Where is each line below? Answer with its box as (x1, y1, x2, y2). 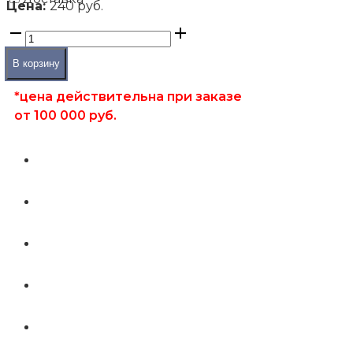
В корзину (13, 57, 60, 69)
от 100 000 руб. (14, 107, 117, 123)
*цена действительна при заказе (14, 88, 242, 104)
